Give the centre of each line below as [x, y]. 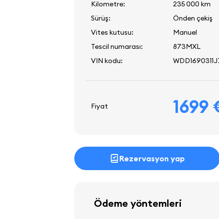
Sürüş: [101, 18]
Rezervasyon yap [152, 158]
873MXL [187, 46]
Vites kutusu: [112, 32]
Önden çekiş [193, 18]
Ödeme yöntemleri [138, 203]
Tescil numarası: [117, 46]
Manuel [185, 32]
